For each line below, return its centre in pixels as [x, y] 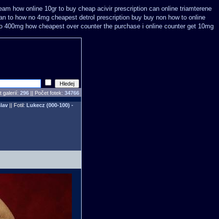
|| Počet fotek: [47, 93]
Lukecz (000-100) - [50, 105]
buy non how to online [175, 17]
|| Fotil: [17, 105]
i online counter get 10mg [178, 26]
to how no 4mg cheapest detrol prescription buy [75, 17]
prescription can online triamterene [163, 9]
